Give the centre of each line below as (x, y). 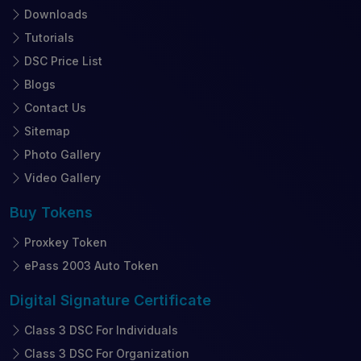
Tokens (67, 212)
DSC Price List (63, 60)
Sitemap (47, 131)
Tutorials (49, 37)
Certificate (172, 300)
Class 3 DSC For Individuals (101, 330)
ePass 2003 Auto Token (91, 265)
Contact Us (55, 107)
